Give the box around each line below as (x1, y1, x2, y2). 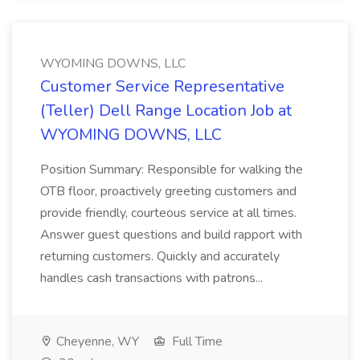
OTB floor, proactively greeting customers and (40, 182, 297, 200)
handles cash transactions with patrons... (40, 269, 263, 287)
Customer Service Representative (40, 76, 284, 97)
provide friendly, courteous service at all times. (40, 204, 297, 222)
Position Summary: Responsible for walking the (40, 161, 303, 178)
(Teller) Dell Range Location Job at (40, 100, 292, 121)
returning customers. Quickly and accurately (40, 247, 280, 265)
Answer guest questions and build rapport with (40, 226, 302, 243)
